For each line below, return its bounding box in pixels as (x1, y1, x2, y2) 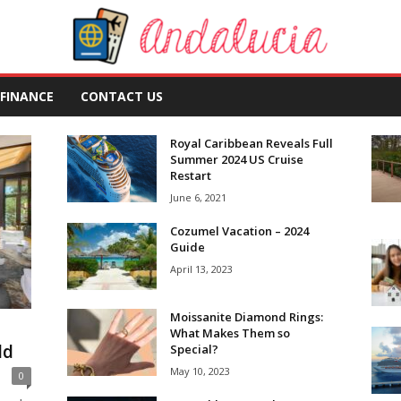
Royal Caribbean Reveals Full (169, 135, 333, 151)
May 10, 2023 (169, 364, 230, 378)
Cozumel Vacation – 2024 (169, 223, 309, 239)
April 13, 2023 (169, 262, 233, 276)
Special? (169, 341, 218, 357)
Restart (169, 167, 211, 183)
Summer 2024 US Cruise (169, 151, 303, 167)
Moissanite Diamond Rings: (169, 309, 323, 325)
